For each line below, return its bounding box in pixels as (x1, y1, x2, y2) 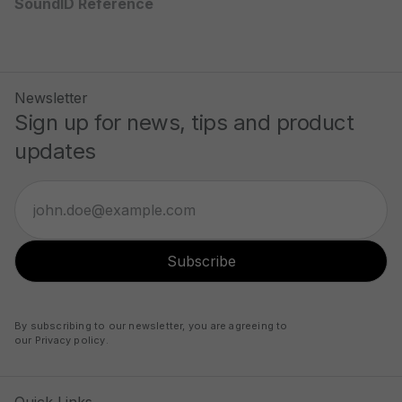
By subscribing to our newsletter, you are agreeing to (14, 319, 288, 332)
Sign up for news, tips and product (14, 109, 354, 135)
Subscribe (166, 252, 236, 270)
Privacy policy (34, 334, 106, 346)
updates (14, 138, 96, 164)
